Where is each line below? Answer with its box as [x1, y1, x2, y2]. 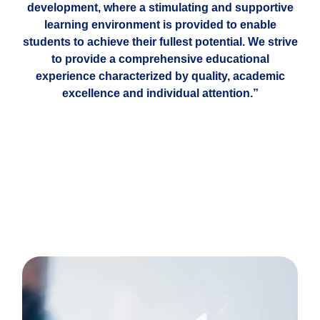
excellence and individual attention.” [61, 87, 259, 100]
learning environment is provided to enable [44, 19, 276, 31]
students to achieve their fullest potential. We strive [22, 36, 298, 49]
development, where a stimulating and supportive [26, 1, 294, 14]
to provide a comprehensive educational [51, 53, 269, 66]
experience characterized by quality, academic [35, 70, 285, 83]
